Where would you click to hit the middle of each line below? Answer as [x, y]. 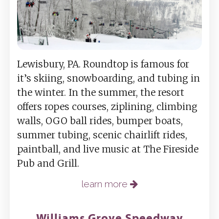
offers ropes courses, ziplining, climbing [107, 106]
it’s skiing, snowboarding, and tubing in [109, 78]
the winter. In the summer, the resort [101, 92]
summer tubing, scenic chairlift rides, [102, 135]
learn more [106, 184]
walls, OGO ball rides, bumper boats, [100, 120]
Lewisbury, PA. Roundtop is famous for [103, 64]
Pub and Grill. [48, 163]
